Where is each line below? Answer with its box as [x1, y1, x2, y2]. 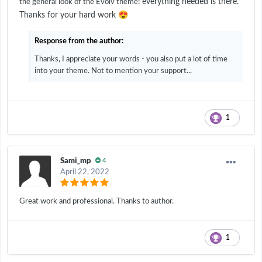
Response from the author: [35, 37, 123, 45]
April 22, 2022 [60, 168, 109, 176]
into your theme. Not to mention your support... [35, 67, 192, 75]
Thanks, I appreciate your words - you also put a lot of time [35, 55, 227, 63]
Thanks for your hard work [19, 11, 118, 19]
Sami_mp [60, 157, 91, 165]
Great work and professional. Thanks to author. [19, 197, 175, 205]
